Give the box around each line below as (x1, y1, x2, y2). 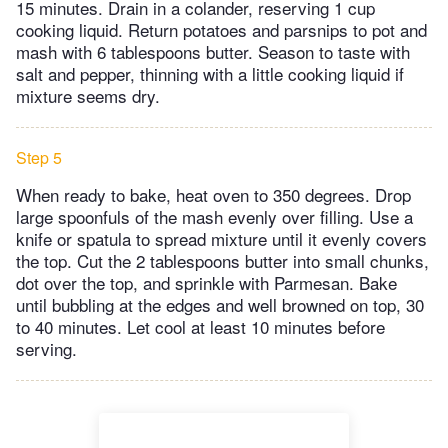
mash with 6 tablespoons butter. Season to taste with (16, 38, 410, 64)
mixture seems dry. (16, 82, 160, 108)
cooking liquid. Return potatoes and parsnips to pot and (16, 16, 427, 42)
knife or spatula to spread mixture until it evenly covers (16, 225, 427, 251)
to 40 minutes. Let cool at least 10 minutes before (16, 313, 385, 339)
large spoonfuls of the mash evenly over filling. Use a (16, 203, 413, 229)
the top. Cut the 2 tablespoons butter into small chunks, (16, 247, 429, 273)
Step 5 (16, 145, 62, 169)
